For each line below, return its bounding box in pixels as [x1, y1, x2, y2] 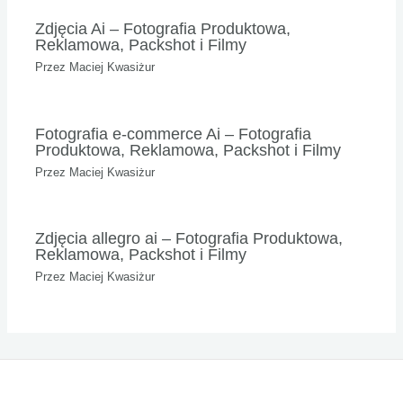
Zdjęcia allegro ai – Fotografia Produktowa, [35, 228, 344, 248]
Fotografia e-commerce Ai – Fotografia [35, 123, 312, 143]
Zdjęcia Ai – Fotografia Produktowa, [35, 19, 291, 39]
